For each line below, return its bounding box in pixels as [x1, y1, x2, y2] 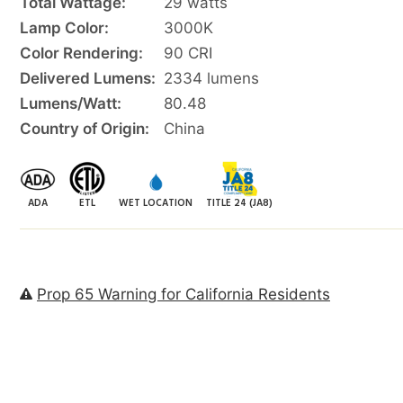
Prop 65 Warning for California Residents [37, 284, 330, 303]
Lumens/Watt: [20, 94, 121, 112]
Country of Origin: [20, 119, 149, 138]
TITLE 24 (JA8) [206, 194, 273, 211]
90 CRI [164, 43, 212, 62]
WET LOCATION [119, 194, 193, 211]
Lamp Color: [20, 18, 109, 37]
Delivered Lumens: [20, 68, 156, 87]
